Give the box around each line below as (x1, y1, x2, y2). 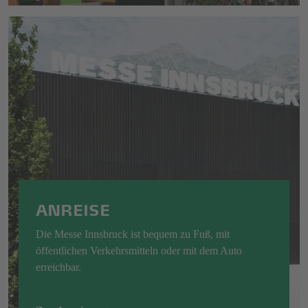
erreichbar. (36, 261, 81, 274)
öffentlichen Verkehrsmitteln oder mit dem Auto (36, 245, 242, 257)
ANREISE (36, 196, 110, 221)
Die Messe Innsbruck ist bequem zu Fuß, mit (36, 228, 230, 241)
